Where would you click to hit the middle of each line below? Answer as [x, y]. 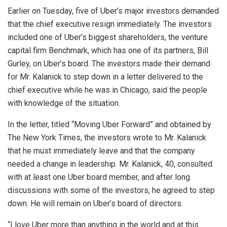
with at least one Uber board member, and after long [99, 177]
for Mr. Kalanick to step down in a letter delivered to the [105, 77]
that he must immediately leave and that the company [101, 151]
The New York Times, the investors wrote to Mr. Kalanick [107, 138]
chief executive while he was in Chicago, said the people [107, 90]
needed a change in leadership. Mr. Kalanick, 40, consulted [110, 164]
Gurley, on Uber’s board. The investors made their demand [109, 64]
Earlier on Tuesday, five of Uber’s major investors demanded [113, 11]
